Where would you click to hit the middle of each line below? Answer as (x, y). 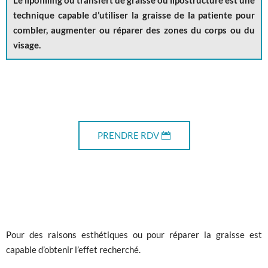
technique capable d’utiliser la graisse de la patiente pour (134, 15)
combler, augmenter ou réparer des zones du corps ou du (134, 30)
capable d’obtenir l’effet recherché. (73, 249)
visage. (27, 45)
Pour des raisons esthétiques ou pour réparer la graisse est (134, 234)
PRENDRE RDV (128, 135)
